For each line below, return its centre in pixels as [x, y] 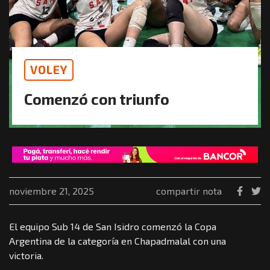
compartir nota [189, 190]
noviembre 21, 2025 [52, 190]
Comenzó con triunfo [97, 99]
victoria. [26, 255]
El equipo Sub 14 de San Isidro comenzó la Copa [113, 226]
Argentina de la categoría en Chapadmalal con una [118, 240]
